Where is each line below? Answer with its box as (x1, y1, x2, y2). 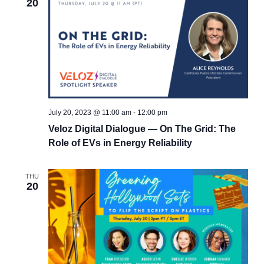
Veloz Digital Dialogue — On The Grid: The (48, 124, 236, 134)
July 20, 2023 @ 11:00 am (48, 108, 131, 117)
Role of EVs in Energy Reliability (48, 138, 192, 148)
